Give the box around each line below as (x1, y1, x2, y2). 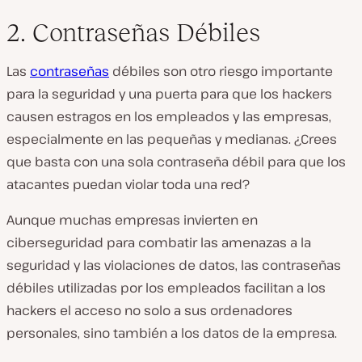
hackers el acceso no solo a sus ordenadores (6, 301, 293, 319)
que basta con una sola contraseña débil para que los (6, 153, 346, 170)
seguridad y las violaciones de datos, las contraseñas (6, 256, 341, 274)
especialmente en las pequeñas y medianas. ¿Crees (6, 130, 337, 148)
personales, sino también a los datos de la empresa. (6, 324, 337, 342)
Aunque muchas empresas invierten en (6, 211, 258, 229)
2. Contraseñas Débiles (6, 18, 260, 47)
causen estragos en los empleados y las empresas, (6, 107, 331, 125)
